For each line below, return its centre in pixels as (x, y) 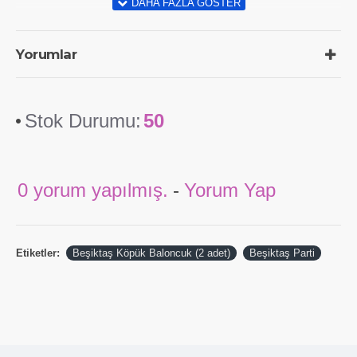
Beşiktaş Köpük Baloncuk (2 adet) (151, 253)
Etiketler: (38, 253)
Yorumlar (46, 54)
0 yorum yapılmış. (93, 190)
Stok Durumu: (83, 121)
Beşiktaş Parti (282, 253)
